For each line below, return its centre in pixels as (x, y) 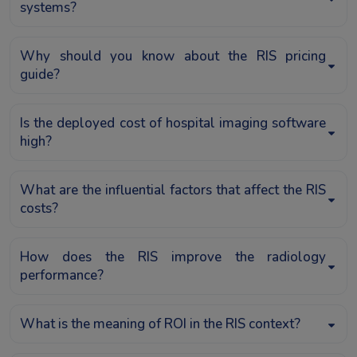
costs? (39, 208)
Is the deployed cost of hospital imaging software (173, 123)
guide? (40, 74)
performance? (62, 275)
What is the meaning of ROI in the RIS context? (160, 324)
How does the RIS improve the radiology (173, 257)
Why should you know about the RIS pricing (173, 56)
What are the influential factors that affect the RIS (173, 190)
